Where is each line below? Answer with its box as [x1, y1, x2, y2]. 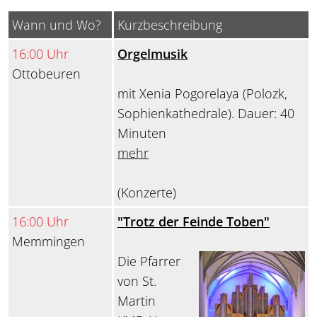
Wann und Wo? [12, 16, 101, 34]
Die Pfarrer [117, 253, 180, 270]
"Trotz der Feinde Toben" [117, 213, 270, 231]
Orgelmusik [117, 45, 188, 63]
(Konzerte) [117, 184, 176, 202]
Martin [117, 292, 156, 310]
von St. [117, 272, 156, 290]
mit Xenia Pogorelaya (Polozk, [117, 85, 287, 103]
